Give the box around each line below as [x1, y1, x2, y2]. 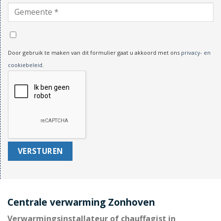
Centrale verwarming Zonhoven [7, 195, 155, 209]
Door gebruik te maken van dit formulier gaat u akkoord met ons [8, 49, 181, 57]
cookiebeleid [8, 61, 42, 69]
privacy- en [181, 49, 211, 57]
